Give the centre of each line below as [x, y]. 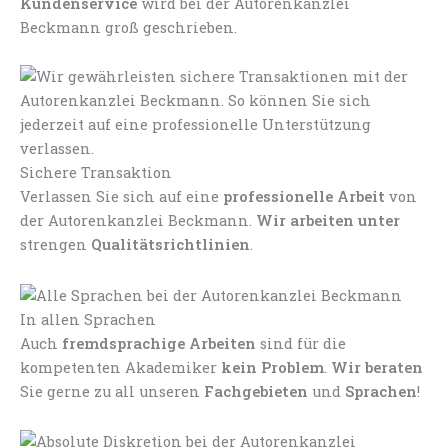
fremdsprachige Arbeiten [161, 344]
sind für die [303, 344]
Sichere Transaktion [96, 173]
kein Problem [272, 368]
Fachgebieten [256, 392]
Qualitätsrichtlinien [170, 245]
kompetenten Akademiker [120, 368]
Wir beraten [377, 368]
